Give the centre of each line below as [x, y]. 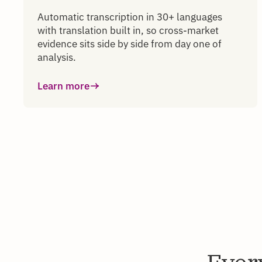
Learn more [63, 86]
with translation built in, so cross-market [128, 30]
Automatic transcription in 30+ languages [130, 17]
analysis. [57, 57]
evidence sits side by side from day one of [130, 44]
